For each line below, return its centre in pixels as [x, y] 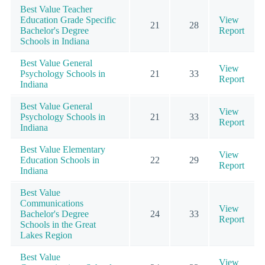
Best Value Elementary [63, 149]
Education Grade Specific [68, 20]
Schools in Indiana [55, 41]
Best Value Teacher [56, 9]
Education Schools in [60, 160]
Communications [52, 203]
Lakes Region [46, 235]
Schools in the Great [58, 224]
